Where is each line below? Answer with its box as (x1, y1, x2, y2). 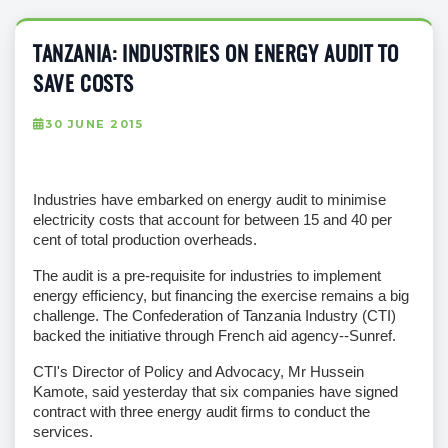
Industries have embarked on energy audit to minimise (33, 190, 386, 208)
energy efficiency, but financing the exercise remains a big (33, 286, 409, 304)
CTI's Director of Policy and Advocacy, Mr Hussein (33, 362, 364, 380)
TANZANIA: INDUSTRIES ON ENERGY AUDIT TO (33, 44, 399, 66)
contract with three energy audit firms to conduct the (33, 402, 370, 420)
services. (33, 422, 93, 440)
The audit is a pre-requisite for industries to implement (33, 266, 381, 284)
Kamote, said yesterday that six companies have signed (33, 382, 398, 400)
